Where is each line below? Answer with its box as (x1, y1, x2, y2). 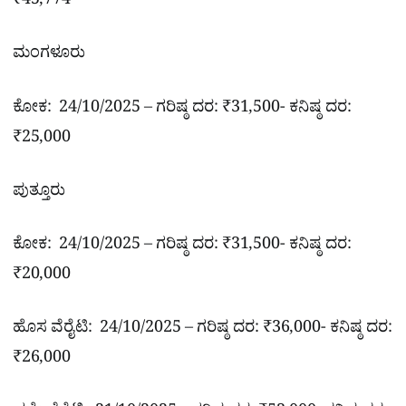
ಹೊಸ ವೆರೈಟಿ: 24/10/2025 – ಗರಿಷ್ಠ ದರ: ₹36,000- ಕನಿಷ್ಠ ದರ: (13, 316, 392, 343)
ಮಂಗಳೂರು (13, 43, 85, 70)
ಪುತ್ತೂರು (13, 179, 65, 207)
